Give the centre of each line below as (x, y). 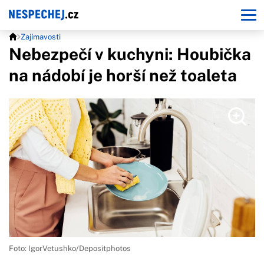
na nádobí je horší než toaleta (123, 75)
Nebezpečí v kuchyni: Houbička (130, 54)
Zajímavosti (41, 37)
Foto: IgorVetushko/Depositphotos (70, 248)
